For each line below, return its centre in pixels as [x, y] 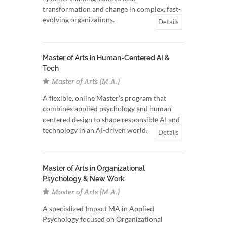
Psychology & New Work [84, 179]
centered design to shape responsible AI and [111, 119]
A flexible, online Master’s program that [104, 98]
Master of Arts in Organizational [94, 168]
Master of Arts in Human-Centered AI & [106, 58]
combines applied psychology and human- [108, 109]
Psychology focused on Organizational [103, 219]
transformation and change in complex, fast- [112, 9]
